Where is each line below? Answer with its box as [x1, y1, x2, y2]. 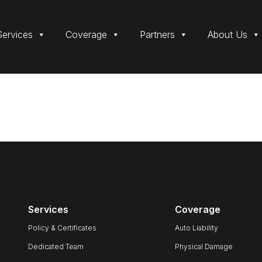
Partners [140, 29, 175, 40]
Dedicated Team [28, 242, 84, 251]
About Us [208, 29, 247, 40]
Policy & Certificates [28, 223, 96, 232]
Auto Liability [174, 223, 218, 232]
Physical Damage [174, 242, 233, 251]
